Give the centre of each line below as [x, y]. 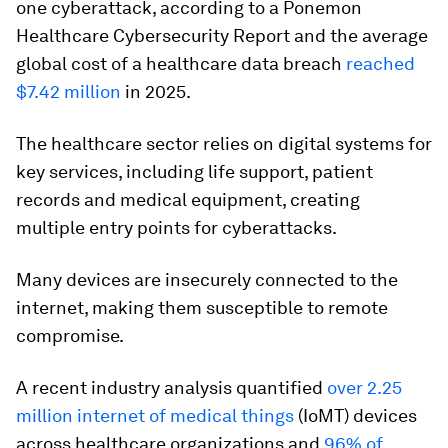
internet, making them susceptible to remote [202, 307]
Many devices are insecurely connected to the [207, 279]
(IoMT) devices [355, 415]
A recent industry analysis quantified [171, 387]
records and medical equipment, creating [188, 199]
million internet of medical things [155, 415]
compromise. [70, 335]
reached [380, 63]
